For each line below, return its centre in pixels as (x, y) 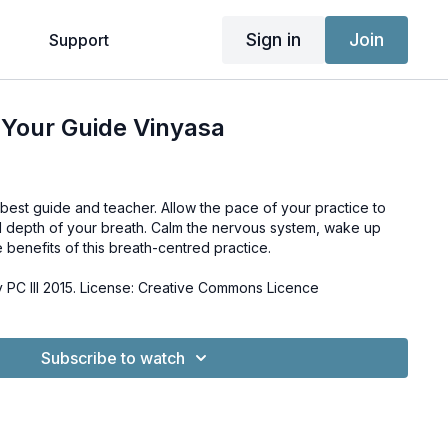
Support (78, 40)
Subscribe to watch (113, 358)
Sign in (273, 39)
